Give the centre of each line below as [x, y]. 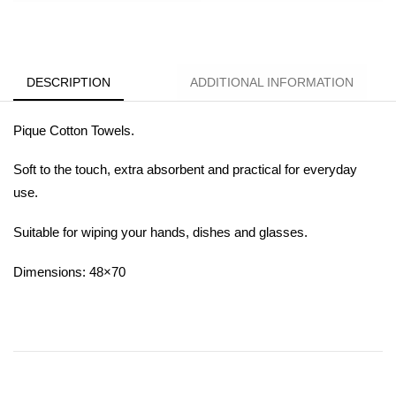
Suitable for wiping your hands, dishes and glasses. [160, 232]
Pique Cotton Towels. [74, 130]
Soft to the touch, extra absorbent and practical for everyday [185, 170]
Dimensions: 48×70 [69, 271]
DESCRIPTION [69, 82]
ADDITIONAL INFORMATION [272, 82]
